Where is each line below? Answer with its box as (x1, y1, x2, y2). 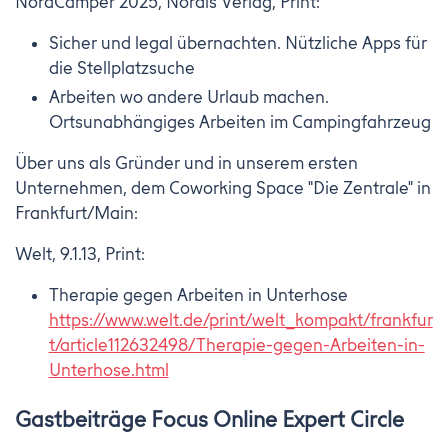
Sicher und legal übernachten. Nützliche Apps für (48, 33, 427, 54)
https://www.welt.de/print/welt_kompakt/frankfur (48, 310, 433, 331)
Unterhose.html (48, 360, 169, 381)
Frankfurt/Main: (15, 203, 138, 224)
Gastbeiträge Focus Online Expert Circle (15, 407, 404, 433)
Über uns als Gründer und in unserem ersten (15, 153, 358, 174)
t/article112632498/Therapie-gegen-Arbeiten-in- (48, 335, 425, 356)
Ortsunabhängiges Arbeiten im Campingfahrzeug (48, 112, 431, 133)
